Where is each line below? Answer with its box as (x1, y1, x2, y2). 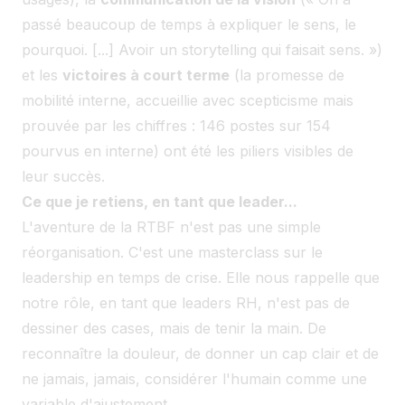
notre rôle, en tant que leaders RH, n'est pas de (22, 293, 350, 312)
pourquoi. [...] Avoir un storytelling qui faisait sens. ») (22, 40, 382, 59)
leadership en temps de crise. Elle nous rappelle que (22, 268, 380, 287)
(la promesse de (230, 65, 344, 84)
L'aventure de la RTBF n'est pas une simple (22, 217, 321, 236)
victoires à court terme (62, 65, 230, 84)
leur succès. (22, 166, 105, 185)
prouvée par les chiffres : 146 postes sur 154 (22, 116, 331, 135)
